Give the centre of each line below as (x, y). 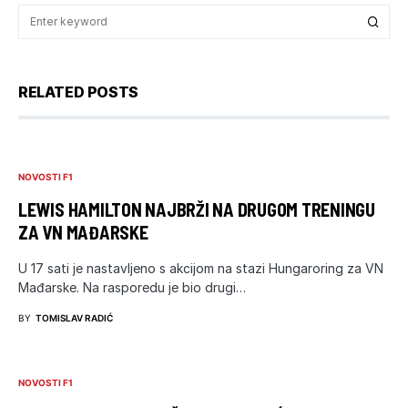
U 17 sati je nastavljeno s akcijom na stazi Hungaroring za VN (201, 268)
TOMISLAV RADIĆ (74, 317)
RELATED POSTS (78, 92)
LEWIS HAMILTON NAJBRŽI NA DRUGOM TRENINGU (197, 209)
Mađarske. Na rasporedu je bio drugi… (132, 287)
